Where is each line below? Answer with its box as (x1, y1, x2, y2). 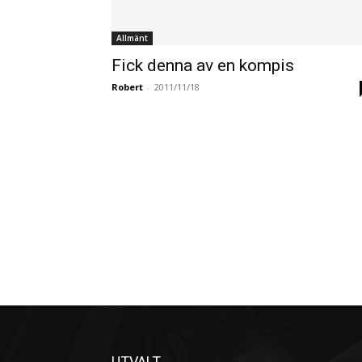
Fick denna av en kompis (112, 56, 294, 75)
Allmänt (116, 32, 148, 44)
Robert (112, 81, 143, 93)
